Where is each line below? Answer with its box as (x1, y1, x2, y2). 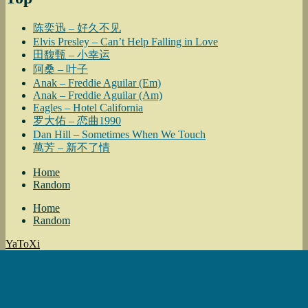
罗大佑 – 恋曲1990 (33, 115, 121, 127)
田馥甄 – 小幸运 (33, 49, 110, 61)
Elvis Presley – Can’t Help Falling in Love (33, 36, 218, 48)
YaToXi (5, 238, 40, 250)
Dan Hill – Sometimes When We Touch (33, 129, 206, 141)
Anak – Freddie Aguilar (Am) (33, 89, 162, 102)
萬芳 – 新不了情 (33, 142, 110, 154)
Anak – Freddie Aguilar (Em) (33, 77, 161, 89)
